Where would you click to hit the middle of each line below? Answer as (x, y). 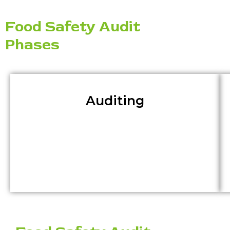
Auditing (115, 101)
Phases (32, 44)
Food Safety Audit (73, 26)
